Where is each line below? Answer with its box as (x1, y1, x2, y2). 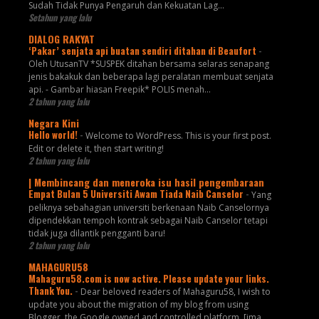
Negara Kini (28, 115, 79, 131)
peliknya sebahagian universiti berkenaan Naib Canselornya (28, 202, 269, 214)
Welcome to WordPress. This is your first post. (85, 130, 271, 142)
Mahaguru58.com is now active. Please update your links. (28, 271, 269, 286)
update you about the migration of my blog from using (28, 298, 249, 311)
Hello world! (28, 127, 80, 142)
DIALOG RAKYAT (28, 31, 95, 47)
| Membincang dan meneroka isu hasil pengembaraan (28, 174, 264, 190)
